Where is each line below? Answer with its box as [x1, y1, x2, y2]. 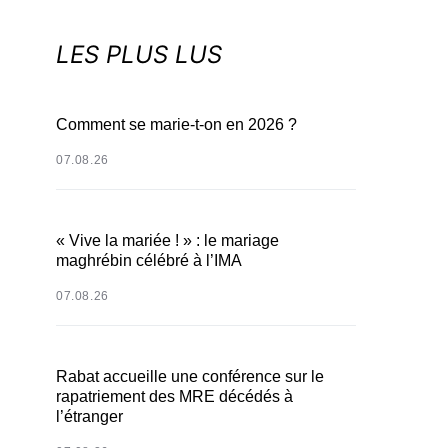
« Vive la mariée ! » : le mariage [56, 232, 279, 249]
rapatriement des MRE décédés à [56, 388, 293, 405]
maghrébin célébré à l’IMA [56, 252, 242, 269]
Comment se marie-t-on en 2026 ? [56, 116, 297, 133]
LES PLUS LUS [56, 40, 222, 69]
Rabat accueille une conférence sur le [56, 368, 324, 385]
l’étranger [56, 408, 123, 425]
